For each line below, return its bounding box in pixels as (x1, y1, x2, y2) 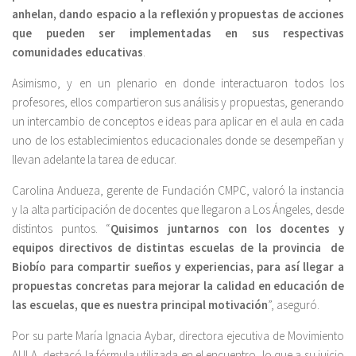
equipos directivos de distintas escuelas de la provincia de (12, 239, 344, 255)
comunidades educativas (12, 44, 143, 60)
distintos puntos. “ (12, 220, 111, 236)
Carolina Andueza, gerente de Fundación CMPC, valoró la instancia (12, 182, 344, 198)
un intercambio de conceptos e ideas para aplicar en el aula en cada (12, 113, 344, 129)
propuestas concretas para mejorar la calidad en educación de (12, 277, 344, 293)
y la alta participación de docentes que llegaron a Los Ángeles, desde (12, 201, 344, 217)
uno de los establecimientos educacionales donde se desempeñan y (12, 132, 344, 148)
